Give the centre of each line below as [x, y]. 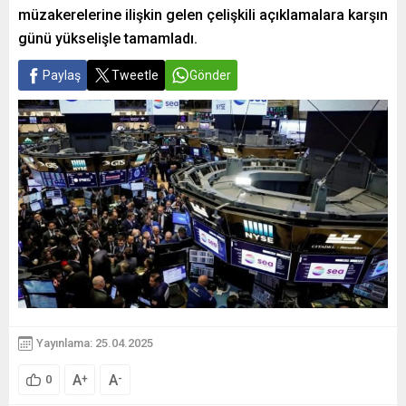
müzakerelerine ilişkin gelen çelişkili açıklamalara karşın [203, 15]
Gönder [210, 75]
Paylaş [62, 75]
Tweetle [135, 75]
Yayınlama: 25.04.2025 [95, 343]
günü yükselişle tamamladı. [108, 39]
